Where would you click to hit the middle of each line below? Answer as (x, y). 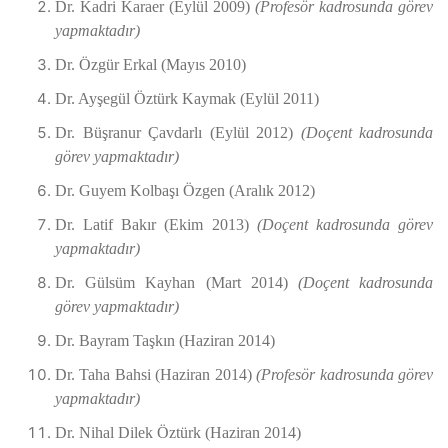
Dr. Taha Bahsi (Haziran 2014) (156, 374)
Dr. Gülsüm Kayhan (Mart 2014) (176, 282)
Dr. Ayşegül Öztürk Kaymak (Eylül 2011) (187, 98)
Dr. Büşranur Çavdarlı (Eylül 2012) (178, 132)
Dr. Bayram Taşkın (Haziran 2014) (165, 340)
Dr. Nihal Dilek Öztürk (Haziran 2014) (178, 432)
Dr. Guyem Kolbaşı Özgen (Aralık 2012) (185, 190)
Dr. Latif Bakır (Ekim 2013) (156, 224)
